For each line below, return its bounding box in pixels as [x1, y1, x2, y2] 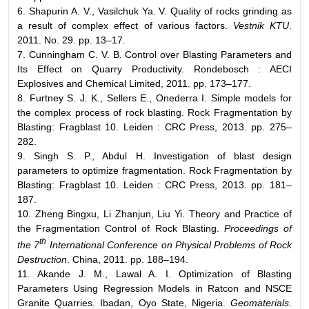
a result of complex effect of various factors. [17, 19, 233, 31]
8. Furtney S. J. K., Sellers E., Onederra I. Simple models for [17, 92, 292, 103]
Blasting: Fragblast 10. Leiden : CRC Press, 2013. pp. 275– [17, 121, 292, 132]
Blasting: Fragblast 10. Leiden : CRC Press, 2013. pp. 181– [17, 179, 292, 190]
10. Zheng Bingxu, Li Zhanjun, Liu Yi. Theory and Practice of [17, 208, 292, 219]
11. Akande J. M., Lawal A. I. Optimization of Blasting [17, 268, 292, 280]
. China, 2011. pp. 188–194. [67, 254, 188, 266]
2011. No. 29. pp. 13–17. [17, 34, 126, 46]
